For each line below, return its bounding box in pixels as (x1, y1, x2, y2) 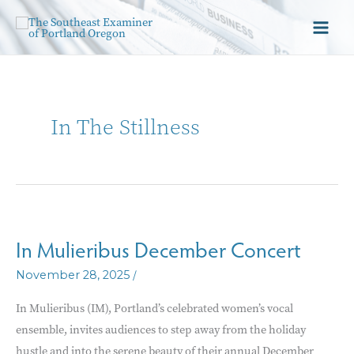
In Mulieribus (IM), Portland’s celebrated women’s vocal (16, 299, 293, 316)
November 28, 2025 (16, 268, 130, 283)
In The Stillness (50, 112, 200, 141)
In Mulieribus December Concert (16, 233, 301, 264)
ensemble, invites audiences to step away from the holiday (16, 321, 306, 337)
